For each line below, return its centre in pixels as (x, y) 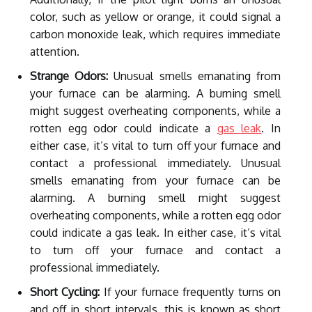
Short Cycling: (65, 291)
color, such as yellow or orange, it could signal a (155, 16)
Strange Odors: (69, 76)
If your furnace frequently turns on (190, 291)
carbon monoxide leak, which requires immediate (155, 34)
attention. (55, 51)
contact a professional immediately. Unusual (155, 163)
